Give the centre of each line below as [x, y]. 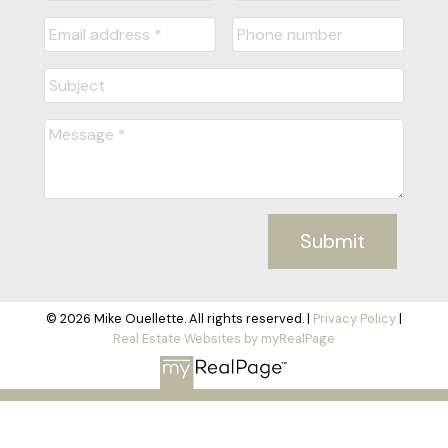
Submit [333, 241]
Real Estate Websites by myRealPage [224, 339]
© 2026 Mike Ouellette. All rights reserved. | [179, 319]
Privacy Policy [354, 319]
